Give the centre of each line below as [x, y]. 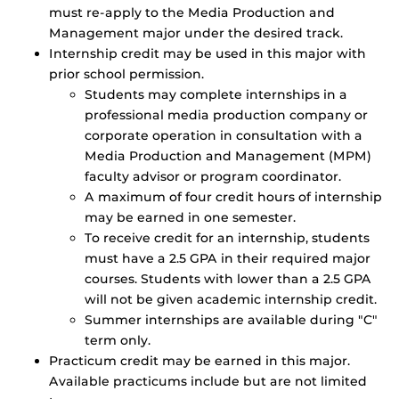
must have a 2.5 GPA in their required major [228, 259]
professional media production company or [226, 115]
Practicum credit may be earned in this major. [199, 361]
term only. [118, 341]
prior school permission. [126, 74]
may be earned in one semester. [190, 218]
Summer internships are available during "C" [231, 320]
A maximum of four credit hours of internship [233, 197]
